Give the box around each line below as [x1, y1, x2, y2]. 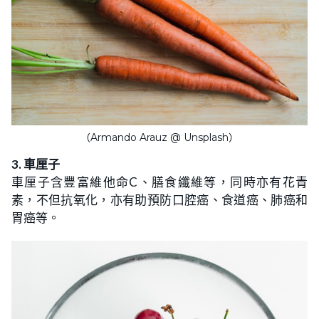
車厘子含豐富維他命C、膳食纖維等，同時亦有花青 [11, 174, 308, 190]
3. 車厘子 [11, 157, 60, 172]
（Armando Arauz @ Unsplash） [80, 131, 239, 145]
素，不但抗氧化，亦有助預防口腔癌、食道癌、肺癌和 [11, 192, 308, 208]
